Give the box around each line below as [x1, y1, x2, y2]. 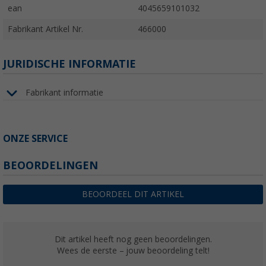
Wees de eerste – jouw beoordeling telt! [56, 245, 210, 255]
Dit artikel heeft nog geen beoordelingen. [54, 234, 212, 244]
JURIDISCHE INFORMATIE [3, 57, 136, 70]
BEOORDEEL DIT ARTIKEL [82, 189, 184, 199]
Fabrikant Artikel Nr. [8, 24, 83, 34]
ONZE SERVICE [3, 132, 68, 144]
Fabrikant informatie [26, 88, 103, 98]
